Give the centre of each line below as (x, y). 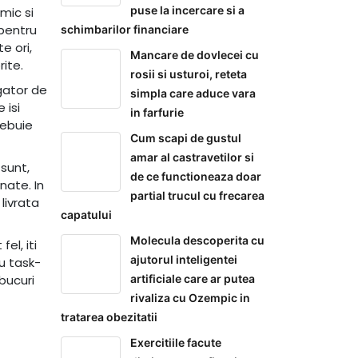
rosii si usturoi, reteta (189, 74)
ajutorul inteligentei (184, 259)
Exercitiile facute (176, 342)
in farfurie (157, 112)
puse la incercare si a (187, 10)
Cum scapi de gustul (186, 138)
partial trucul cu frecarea (197, 195)
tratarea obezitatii (109, 317)
